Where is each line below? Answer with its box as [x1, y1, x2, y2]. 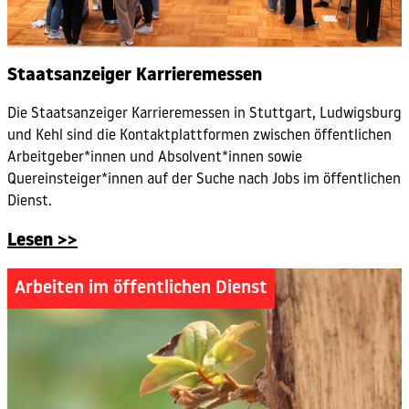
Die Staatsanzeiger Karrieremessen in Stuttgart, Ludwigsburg [7, 107, 402, 122]
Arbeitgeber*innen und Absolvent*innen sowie [7, 151, 302, 166]
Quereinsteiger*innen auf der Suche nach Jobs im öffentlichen [7, 173, 401, 188]
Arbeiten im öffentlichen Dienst [15, 278, 267, 298]
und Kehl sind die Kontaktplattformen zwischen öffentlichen [7, 129, 392, 144]
